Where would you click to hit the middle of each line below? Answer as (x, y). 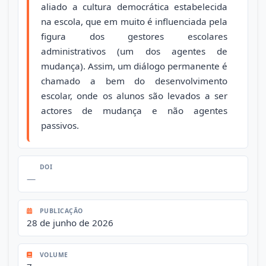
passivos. (60, 125)
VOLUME (53, 254)
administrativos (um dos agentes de (134, 51)
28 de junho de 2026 (70, 222)
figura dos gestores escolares (134, 36)
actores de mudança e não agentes (134, 110)
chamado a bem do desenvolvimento (134, 80)
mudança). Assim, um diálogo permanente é (134, 66)
